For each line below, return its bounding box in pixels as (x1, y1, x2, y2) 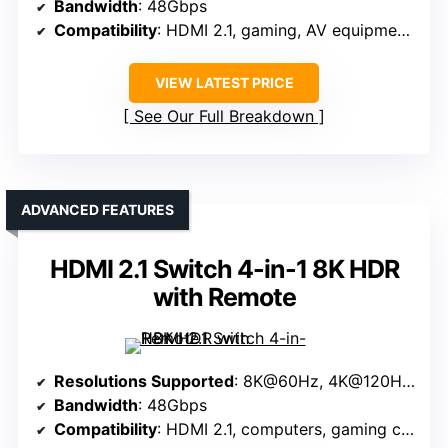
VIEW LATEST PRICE (154, 74, 294, 92)
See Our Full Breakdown (134, 106, 314, 127)
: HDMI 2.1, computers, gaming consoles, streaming (157, 419, 401, 440)
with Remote (152, 282, 296, 313)
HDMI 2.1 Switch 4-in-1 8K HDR (49, 254, 399, 285)
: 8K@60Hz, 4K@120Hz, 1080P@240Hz (234, 371, 402, 392)
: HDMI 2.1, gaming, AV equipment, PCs (157, 20, 397, 41)
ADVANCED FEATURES (21, 201, 174, 219)
